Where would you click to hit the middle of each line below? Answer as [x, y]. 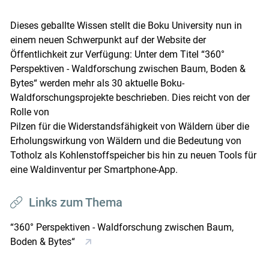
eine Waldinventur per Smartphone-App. [94, 170]
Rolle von [29, 112]
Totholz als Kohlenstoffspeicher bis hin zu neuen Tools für [133, 156]
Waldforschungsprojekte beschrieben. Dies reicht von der [130, 98]
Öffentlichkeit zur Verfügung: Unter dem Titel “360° [117, 55]
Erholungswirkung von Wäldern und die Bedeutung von [125, 141]
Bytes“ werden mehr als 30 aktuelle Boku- [97, 83]
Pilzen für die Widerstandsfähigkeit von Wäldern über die [129, 127]
